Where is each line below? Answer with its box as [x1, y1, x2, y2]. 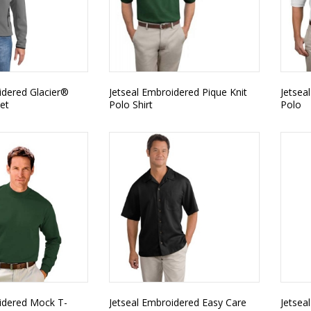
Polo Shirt [108, 98, 153, 111]
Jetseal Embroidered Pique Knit [108, 85, 247, 99]
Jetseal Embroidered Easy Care [108, 296, 246, 309]
